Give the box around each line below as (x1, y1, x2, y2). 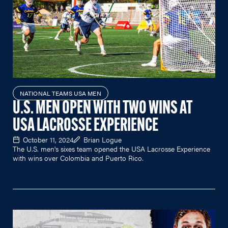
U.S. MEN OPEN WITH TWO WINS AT (13, 99, 192, 118)
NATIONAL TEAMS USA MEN (20, 88, 101, 98)
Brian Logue (83, 134, 122, 145)
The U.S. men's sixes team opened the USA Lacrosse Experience (13, 143, 210, 154)
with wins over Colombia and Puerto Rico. (13, 152, 144, 163)
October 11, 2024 (23, 134, 73, 145)
